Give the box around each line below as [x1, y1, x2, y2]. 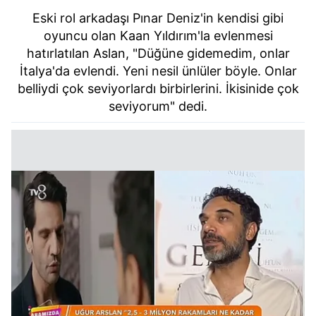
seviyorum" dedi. [109, 99, 207, 114]
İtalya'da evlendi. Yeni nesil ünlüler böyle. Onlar [19, 63, 297, 79]
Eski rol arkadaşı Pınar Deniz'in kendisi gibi [32, 11, 284, 26]
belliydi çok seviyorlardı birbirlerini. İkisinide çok [17, 81, 299, 97]
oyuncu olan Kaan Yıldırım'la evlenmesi [43, 28, 273, 44]
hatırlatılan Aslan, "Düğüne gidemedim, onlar [26, 46, 290, 61]
